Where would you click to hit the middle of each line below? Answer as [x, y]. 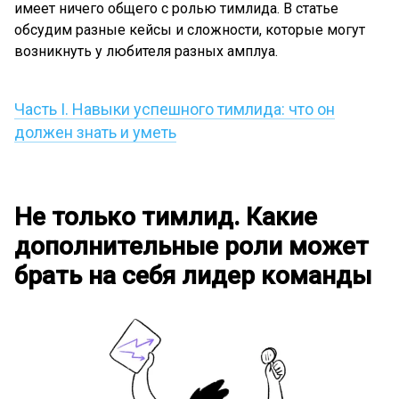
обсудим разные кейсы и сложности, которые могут [190, 30]
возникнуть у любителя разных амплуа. [146, 51]
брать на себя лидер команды [193, 276]
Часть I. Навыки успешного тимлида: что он [175, 109]
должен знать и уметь [95, 132]
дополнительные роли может [191, 246]
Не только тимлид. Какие [166, 217]
